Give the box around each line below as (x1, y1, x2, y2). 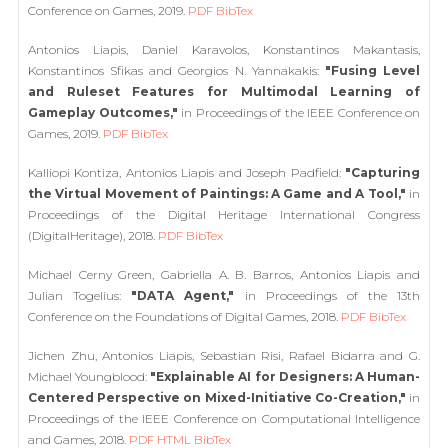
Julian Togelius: (28, 287, 132, 303)
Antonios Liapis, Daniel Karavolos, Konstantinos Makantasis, (28, 41, 420, 57)
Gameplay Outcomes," (28, 104, 178, 120)
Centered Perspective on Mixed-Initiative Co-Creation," (28, 389, 406, 405)
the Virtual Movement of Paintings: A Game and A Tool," (28, 185, 406, 201)
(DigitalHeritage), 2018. (28, 227, 158, 243)
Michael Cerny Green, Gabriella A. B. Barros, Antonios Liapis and (28, 266, 420, 282)
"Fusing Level (324, 62, 421, 78)
